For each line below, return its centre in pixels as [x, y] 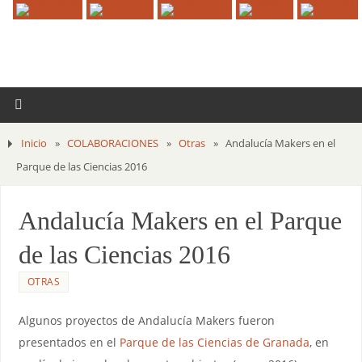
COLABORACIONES [113, 143]
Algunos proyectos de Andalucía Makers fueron [146, 320]
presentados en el [69, 342]
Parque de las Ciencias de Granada [214, 342]
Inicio [34, 143]
